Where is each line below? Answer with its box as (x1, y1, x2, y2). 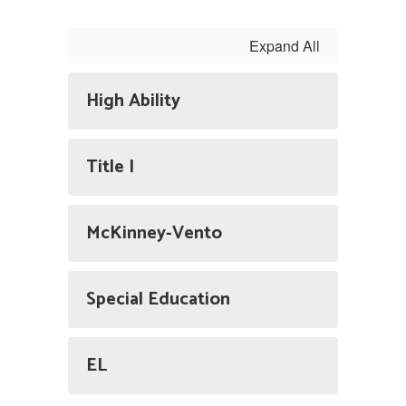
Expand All (249, 35, 320, 56)
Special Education (86, 285, 230, 314)
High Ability (86, 86, 180, 116)
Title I (86, 152, 134, 182)
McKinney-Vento (86, 218, 222, 248)
